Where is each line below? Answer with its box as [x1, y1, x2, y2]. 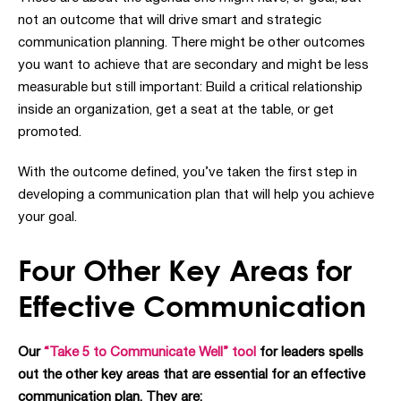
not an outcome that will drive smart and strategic [18, 13, 321, 27]
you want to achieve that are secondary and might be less [18, 58, 369, 72]
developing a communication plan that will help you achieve [18, 188, 374, 201]
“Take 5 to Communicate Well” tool [44, 346, 256, 360]
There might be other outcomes [171, 36, 365, 49]
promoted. [18, 125, 81, 139]
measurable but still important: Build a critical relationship [18, 81, 363, 94]
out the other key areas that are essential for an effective [18, 369, 365, 382]
